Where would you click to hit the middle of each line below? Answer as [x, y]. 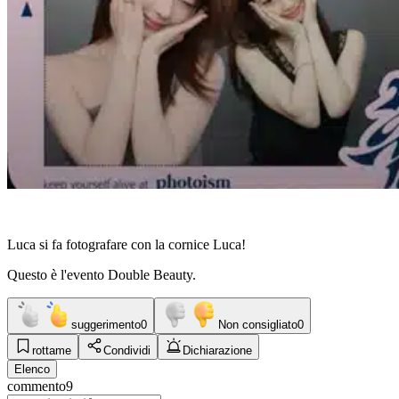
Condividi [127, 350]
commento [37, 386]
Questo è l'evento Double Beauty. [102, 274]
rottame [52, 350]
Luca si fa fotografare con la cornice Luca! [126, 244]
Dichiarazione [217, 350]
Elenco [32, 369]
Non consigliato [258, 324]
